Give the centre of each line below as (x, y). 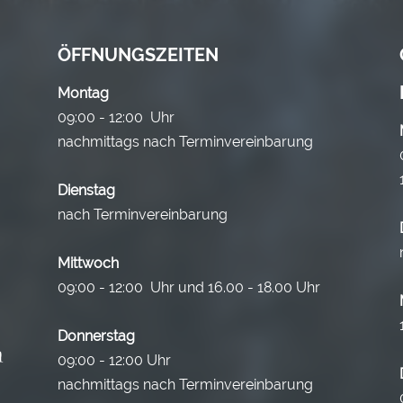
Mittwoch (88, 263)
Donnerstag (96, 336)
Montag (83, 93)
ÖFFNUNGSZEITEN (138, 54)
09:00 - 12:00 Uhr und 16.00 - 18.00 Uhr (189, 287)
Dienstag (86, 190)
